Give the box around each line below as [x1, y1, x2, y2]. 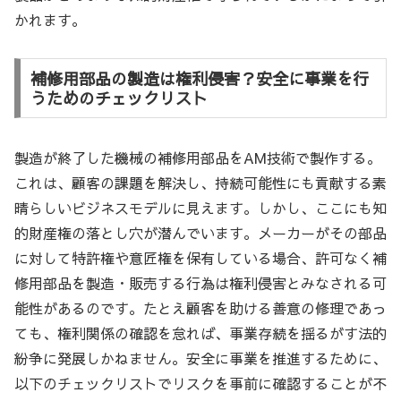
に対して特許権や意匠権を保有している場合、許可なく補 [14, 247, 387, 268]
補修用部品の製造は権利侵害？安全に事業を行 [30, 66, 369, 90]
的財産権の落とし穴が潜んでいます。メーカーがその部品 [14, 222, 387, 243]
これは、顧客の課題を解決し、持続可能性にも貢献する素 [14, 172, 387, 192]
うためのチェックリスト [30, 86, 208, 109]
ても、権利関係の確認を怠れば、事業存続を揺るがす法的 [14, 322, 387, 343]
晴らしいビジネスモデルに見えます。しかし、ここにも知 [14, 197, 387, 218]
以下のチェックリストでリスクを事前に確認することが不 [14, 372, 387, 393]
